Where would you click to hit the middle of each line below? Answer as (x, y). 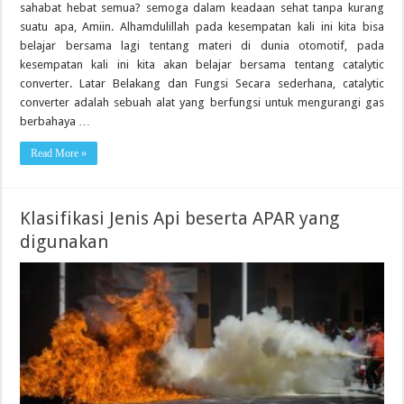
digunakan (64, 242)
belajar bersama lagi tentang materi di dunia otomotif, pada (202, 46)
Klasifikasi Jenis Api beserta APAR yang (180, 219)
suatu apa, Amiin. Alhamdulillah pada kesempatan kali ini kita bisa (202, 27)
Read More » (59, 154)
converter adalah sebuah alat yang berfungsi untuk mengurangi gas (202, 103)
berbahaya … (55, 122)
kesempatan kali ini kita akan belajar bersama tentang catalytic (202, 65)
